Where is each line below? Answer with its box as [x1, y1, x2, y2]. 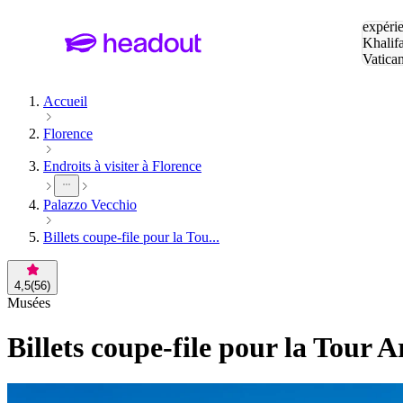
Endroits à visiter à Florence [43, 158, 201, 175]
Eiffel [362, 67, 394, 83]
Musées [7, 295, 50, 311]
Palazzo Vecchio [43, 197, 137, 213]
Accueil [43, 94, 87, 110]
